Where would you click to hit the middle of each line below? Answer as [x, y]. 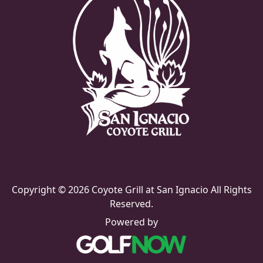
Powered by [131, 222]
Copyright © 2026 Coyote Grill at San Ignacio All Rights [131, 189]
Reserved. [131, 203]
